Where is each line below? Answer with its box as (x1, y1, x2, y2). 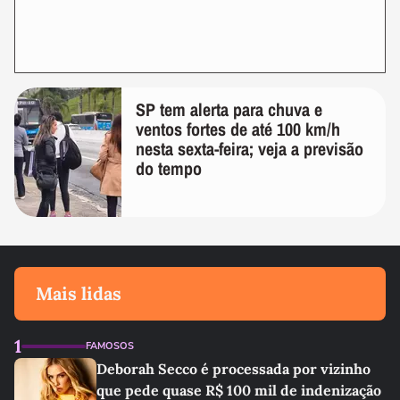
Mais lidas (36, 282, 121, 304)
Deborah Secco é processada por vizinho (96, 360, 371, 378)
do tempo (136, 156, 202, 180)
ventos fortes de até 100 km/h (136, 117, 340, 141)
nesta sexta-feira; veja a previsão (136, 137, 363, 161)
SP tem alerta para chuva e (136, 97, 322, 121)
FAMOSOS (86, 339, 134, 353)
